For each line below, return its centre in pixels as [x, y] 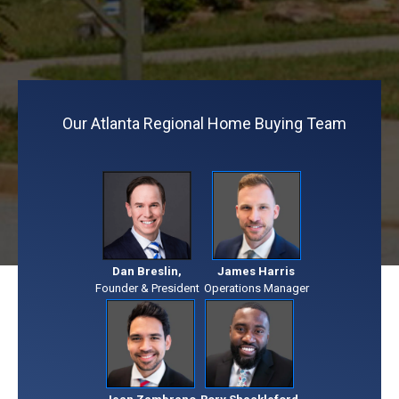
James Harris [256, 271]
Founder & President [147, 288]
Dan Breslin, [147, 271]
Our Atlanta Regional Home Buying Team [204, 123]
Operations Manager [256, 288]
